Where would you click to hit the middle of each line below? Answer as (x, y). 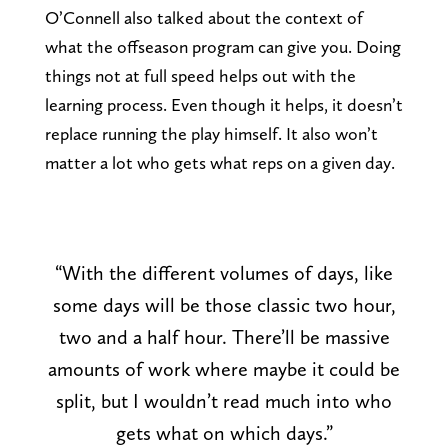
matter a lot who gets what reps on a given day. (219, 162)
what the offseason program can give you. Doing (222, 46)
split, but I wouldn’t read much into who (224, 400)
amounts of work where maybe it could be (224, 368)
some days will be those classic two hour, (224, 304)
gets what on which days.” (224, 432)
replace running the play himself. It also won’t (211, 133)
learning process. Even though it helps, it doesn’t (223, 104)
